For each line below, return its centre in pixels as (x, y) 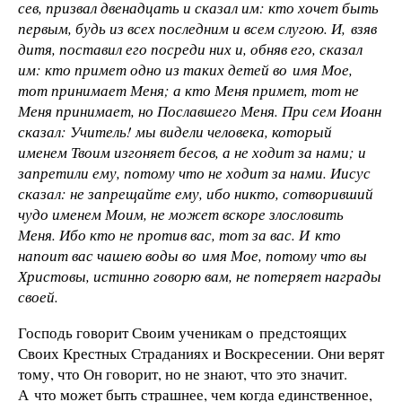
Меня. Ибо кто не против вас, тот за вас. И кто (179, 235)
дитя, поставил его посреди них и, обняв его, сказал (190, 49)
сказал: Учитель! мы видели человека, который (175, 131)
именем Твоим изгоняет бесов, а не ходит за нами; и (192, 152)
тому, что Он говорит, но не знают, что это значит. (183, 373)
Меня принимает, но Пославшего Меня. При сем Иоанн (200, 111)
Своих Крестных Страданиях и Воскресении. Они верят (201, 353)
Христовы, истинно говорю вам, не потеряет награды (200, 276)
